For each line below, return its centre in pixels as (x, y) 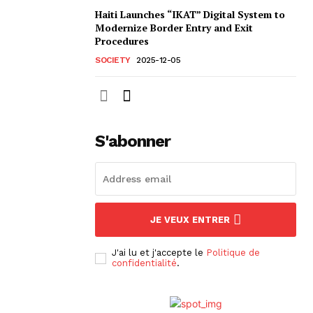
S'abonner (133, 141)
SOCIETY (113, 60)
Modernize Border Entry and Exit (174, 28)
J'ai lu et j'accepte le (159, 253)
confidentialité (144, 263)
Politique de (233, 253)
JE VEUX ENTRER (190, 220)
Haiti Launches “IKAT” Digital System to (190, 15)
